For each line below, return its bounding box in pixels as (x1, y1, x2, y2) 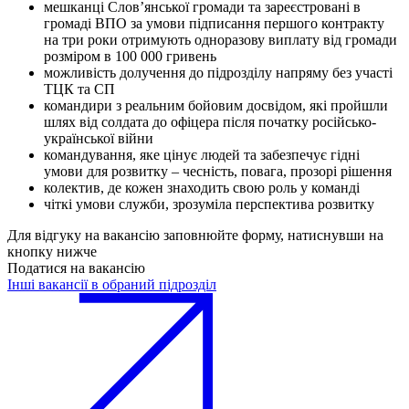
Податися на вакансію (7, 260, 145, 277)
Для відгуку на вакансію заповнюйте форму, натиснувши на (7, 227, 383, 244)
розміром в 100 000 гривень (44, 48, 216, 65)
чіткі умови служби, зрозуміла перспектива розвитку (44, 196, 374, 213)
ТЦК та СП (44, 81, 115, 98)
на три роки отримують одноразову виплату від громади (44, 32, 397, 48)
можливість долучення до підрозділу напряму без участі (44, 65, 393, 81)
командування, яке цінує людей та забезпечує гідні (44, 147, 360, 163)
